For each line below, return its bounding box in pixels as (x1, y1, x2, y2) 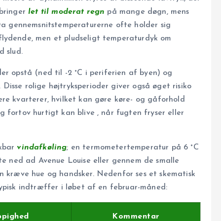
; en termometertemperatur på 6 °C (67, 144, 199, 152)
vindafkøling (17, 144, 67, 152)
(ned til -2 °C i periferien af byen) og (35, 69, 173, 77)
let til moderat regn (28, 8, 105, 16)
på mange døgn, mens (105, 8, 189, 16)
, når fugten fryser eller (97, 109, 184, 117)
